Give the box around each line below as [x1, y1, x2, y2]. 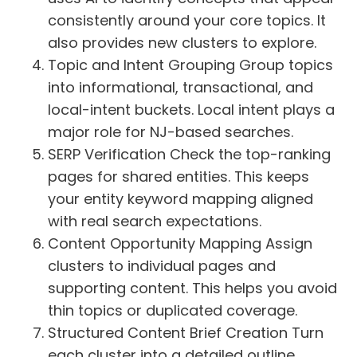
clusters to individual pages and [48, 255, 276, 276]
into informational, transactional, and [48, 76, 313, 97]
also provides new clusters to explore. [48, 32, 316, 53]
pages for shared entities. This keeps [48, 166, 309, 186]
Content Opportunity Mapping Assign [48, 233, 312, 253]
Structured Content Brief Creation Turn [48, 322, 324, 343]
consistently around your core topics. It [48, 10, 326, 30]
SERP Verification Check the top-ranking [48, 143, 331, 164]
